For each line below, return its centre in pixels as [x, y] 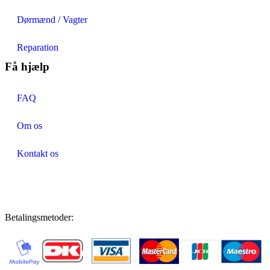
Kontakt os [38, 154]
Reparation [38, 48]
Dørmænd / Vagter [52, 20]
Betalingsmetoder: [39, 218]
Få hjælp [27, 67]
